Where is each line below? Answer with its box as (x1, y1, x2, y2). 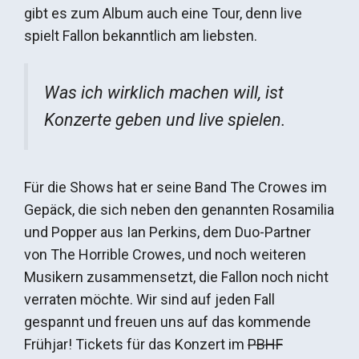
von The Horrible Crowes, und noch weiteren (24, 245, 306, 263)
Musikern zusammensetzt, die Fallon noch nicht (24, 268, 329, 285)
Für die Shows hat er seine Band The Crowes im (24, 178, 327, 196)
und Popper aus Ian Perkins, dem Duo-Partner (24, 223, 311, 240)
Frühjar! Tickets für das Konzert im (24, 335, 248, 353)
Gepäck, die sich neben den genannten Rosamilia (24, 200, 334, 218)
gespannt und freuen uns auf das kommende (24, 313, 311, 330)
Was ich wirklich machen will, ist (44, 83, 284, 103)
